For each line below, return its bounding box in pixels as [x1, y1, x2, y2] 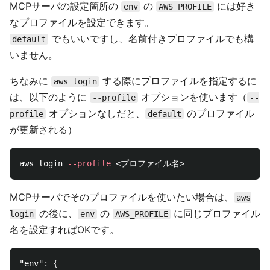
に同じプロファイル [171, 207, 260, 219]
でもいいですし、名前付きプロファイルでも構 [48, 33, 254, 45]
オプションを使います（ [138, 91, 247, 103]
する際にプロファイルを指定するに [99, 75, 257, 87]
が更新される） [10, 124, 77, 136]
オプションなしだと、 [46, 107, 145, 119]
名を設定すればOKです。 [10, 224, 119, 236]
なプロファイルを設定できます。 [10, 16, 154, 28]
